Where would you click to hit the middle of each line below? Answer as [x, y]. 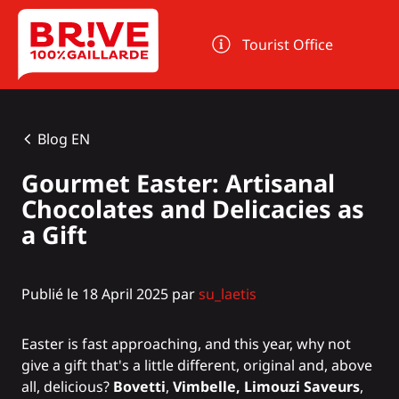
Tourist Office [288, 45]
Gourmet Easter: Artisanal [178, 183]
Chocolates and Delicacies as [193, 209]
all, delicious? [67, 387]
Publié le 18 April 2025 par [110, 294]
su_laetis [228, 294]
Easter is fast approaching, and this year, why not [186, 344]
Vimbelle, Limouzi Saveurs [266, 387]
